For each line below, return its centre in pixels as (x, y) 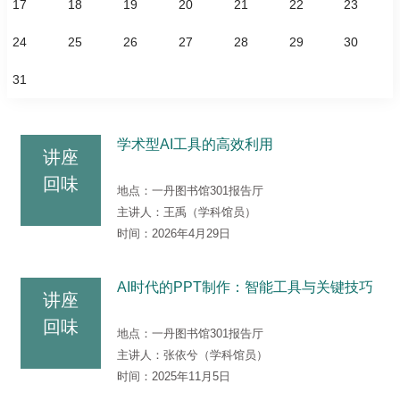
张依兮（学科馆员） (216, 355)
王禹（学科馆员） (210, 212)
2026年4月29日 (191, 234)
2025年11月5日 (191, 377)
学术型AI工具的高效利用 (195, 145)
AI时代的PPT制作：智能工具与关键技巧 (245, 287)
